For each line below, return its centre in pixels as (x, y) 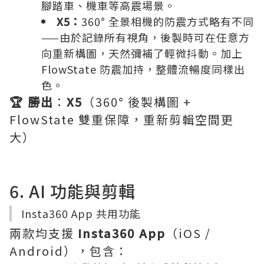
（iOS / (188, 233)
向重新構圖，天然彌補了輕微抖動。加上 (142, 53)
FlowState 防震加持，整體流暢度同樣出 (143, 69)
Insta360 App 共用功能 (81, 213)
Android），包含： (69, 251)
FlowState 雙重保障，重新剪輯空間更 (122, 119)
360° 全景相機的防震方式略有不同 (168, 21)
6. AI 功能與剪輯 (72, 191)
